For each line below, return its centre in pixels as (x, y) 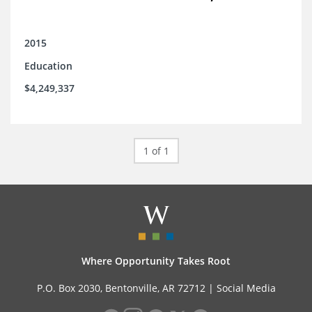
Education (48, 66)
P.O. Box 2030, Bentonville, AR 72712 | (126, 288)
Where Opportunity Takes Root (156, 261)
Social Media (246, 288)
